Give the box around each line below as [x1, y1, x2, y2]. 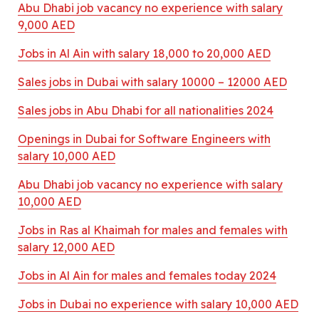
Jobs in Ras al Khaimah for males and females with [18, 222, 288, 237]
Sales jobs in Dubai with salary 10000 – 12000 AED [18, 74, 287, 89]
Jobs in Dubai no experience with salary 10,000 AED [18, 296, 298, 311]
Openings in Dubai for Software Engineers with [18, 131, 271, 146]
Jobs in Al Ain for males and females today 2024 [18, 268, 276, 283]
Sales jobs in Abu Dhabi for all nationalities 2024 [18, 103, 273, 117]
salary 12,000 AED [18, 239, 115, 254]
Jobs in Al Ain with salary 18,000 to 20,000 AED [18, 46, 271, 61]
